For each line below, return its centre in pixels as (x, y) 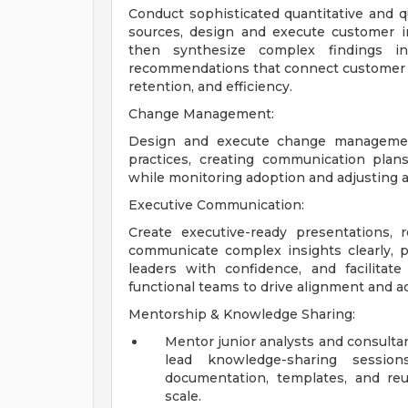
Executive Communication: (216, 205)
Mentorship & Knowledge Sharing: (242, 314)
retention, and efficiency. (210, 87)
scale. (183, 396)
